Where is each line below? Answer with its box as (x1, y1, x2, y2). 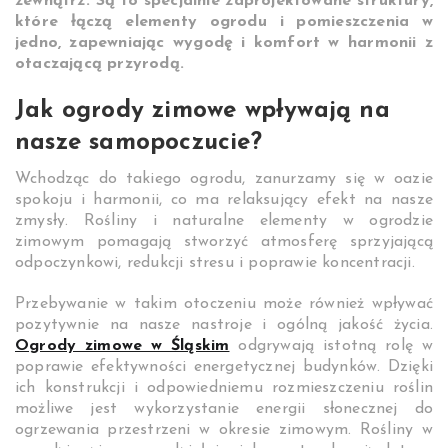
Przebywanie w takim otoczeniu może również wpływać (15, 296, 433, 313)
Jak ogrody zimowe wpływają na (15, 99, 390, 124)
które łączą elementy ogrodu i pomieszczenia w (15, 14, 433, 31)
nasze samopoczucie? (15, 131, 262, 156)
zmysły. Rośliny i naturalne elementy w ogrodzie (15, 213, 433, 230)
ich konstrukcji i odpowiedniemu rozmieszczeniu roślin (15, 380, 433, 397)
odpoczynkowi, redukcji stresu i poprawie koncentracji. (15, 255, 421, 272)
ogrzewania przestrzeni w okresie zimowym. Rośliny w (15, 422, 433, 439)
